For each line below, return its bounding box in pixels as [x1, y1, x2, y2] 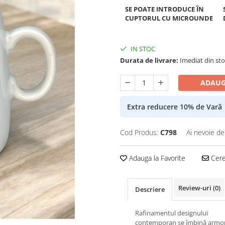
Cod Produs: [120, 128, 158, 137]
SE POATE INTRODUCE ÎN [125, 5, 204, 14]
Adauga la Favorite [127, 153, 185, 163]
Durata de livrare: [120, 56, 178, 65]
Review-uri [178, 183, 213, 192]
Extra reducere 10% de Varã [127, 101, 222, 111]
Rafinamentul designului [135, 208, 208, 217]
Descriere [135, 185, 165, 194]
